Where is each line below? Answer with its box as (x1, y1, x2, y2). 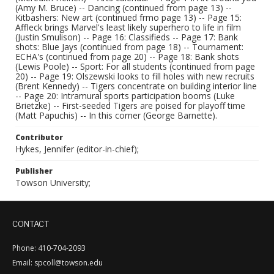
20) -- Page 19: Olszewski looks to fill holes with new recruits (15, 70, 254, 82)
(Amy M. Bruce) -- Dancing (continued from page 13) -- (15, 2, 232, 13)
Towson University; (15, 177, 91, 188)
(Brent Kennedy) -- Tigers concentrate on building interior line (15, 80, 257, 92)
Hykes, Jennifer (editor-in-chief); (15, 143, 139, 155)
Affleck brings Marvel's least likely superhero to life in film (15, 21, 241, 33)
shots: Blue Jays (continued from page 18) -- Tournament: (15, 41, 243, 53)
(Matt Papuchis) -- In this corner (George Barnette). (15, 109, 217, 121)
